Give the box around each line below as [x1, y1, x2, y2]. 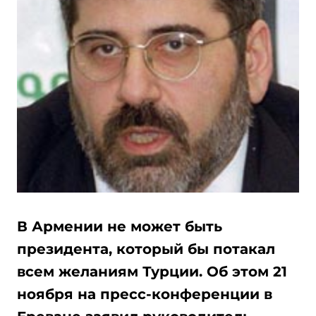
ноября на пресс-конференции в [17, 286, 272, 303]
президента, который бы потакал [17, 241, 275, 257]
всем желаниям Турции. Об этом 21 [17, 263, 287, 280]
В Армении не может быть [17, 218, 222, 235]
